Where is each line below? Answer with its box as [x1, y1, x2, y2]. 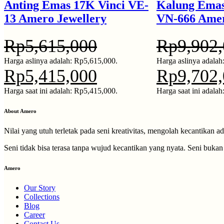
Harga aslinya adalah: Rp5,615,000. [4, 56, 117, 65]
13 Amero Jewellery [4, 11, 106, 25]
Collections [24, 192, 59, 201]
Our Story [24, 183, 55, 192]
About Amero [4, 107, 36, 114]
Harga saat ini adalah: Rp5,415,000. [4, 86, 117, 95]
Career [24, 210, 45, 219]
